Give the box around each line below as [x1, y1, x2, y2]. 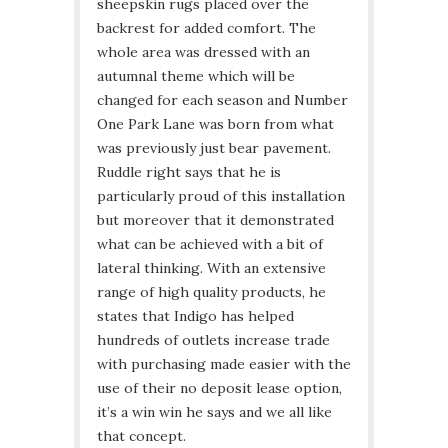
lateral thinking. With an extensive [97, 259, 326, 278]
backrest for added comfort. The [97, 19, 316, 38]
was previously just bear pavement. [97, 139, 331, 158]
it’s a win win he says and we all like [97, 403, 332, 422]
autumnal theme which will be [97, 67, 295, 86]
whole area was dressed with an [97, 43, 310, 62]
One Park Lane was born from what [97, 115, 334, 134]
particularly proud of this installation [97, 187, 345, 206]
